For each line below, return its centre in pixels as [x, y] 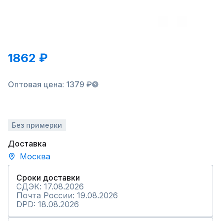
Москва [35, 156]
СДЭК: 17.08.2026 [50, 186]
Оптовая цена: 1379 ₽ [50, 84]
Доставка [27, 144]
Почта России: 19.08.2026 [67, 195]
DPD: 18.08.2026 [48, 204]
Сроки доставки [48, 178]
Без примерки [37, 125]
